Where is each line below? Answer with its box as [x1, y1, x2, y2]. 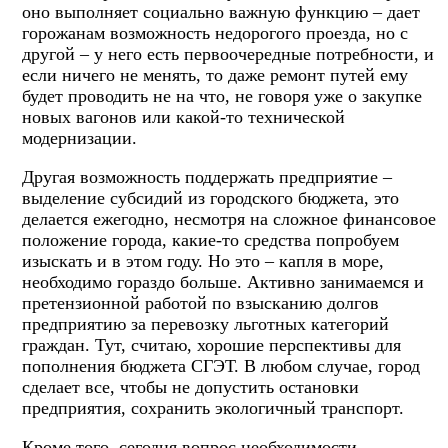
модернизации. [22, 127, 137, 148]
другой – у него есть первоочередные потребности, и [22, 43, 434, 64]
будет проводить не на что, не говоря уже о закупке [22, 85, 422, 106]
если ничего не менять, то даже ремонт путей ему [22, 64, 408, 85]
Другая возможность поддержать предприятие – [22, 166, 392, 187]
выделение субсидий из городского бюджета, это [22, 187, 399, 208]
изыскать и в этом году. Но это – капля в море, [22, 250, 384, 271]
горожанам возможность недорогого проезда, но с [22, 22, 408, 43]
